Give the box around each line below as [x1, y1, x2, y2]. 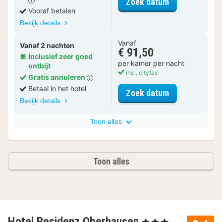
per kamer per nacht [118, 59, 184, 68]
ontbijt [28, 61, 51, 70]
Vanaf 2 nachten [20, 41, 74, 50]
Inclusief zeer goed [28, 52, 93, 61]
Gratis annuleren [28, 73, 87, 82]
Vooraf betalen [28, 6, 75, 15]
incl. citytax [124, 69, 158, 77]
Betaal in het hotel [28, 84, 86, 93]
